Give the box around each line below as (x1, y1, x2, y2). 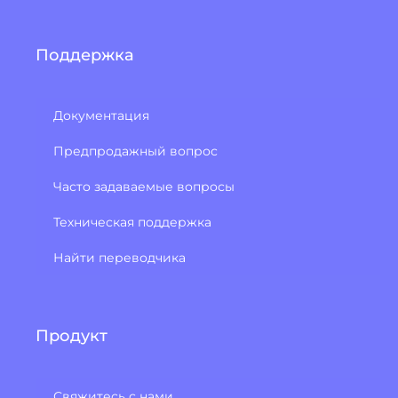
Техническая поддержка (53, 214, 211, 231)
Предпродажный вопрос (53, 143, 218, 160)
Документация (53, 107, 149, 124)
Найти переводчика (53, 250, 186, 267)
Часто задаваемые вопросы (53, 179, 235, 195)
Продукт (36, 326, 107, 346)
